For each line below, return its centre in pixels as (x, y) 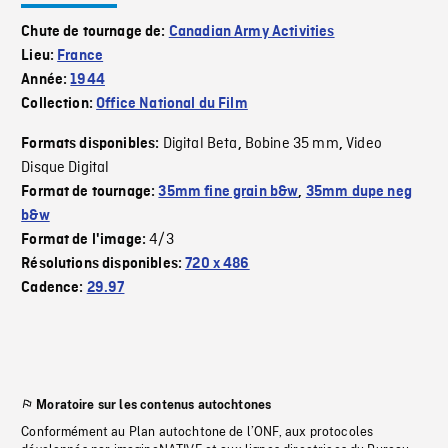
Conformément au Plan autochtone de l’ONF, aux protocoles (197, 432)
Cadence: (54, 288)
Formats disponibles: (92, 144)
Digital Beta (200, 144)
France (80, 56)
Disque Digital (65, 168)
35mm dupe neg (358, 192)
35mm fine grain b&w (228, 192)
